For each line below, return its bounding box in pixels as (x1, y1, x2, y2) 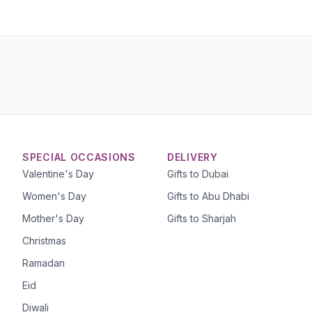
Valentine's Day (22, 168, 94, 180)
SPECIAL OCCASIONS (22, 151, 136, 163)
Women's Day (22, 190, 86, 202)
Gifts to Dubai (167, 168, 228, 180)
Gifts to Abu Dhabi (167, 190, 249, 202)
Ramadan (22, 257, 65, 269)
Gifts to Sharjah (167, 212, 236, 224)
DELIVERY (167, 151, 218, 163)
